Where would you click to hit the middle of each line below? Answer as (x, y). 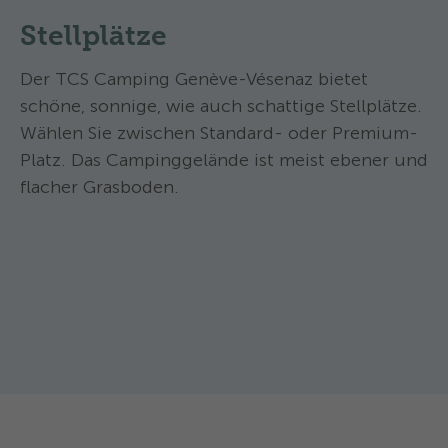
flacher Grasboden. (99, 186)
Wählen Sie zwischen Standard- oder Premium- (219, 132)
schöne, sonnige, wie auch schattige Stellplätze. (221, 105)
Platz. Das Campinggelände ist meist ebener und (224, 159)
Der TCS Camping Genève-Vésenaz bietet (194, 78)
